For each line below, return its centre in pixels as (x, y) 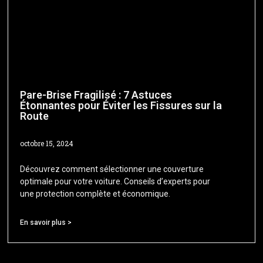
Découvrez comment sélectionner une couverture (112, 169)
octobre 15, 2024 (47, 144)
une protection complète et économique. (95, 194)
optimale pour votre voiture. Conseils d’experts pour (115, 182)
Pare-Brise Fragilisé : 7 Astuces (96, 95)
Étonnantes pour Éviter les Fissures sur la (121, 106)
